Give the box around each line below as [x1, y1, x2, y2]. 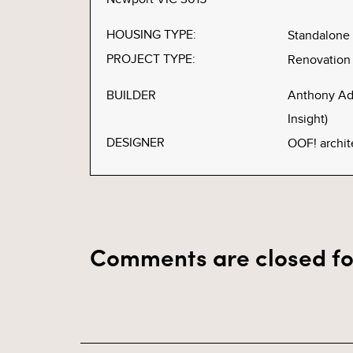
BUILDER [106, 88, 156, 103]
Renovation [288, 53, 351, 68]
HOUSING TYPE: [106, 28, 196, 43]
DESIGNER [106, 136, 165, 150]
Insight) [288, 112, 328, 127]
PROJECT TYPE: [106, 52, 195, 67]
